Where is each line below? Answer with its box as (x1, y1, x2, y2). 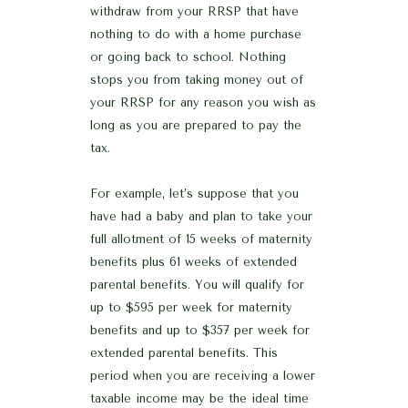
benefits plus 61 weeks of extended (90, 254, 297, 269)
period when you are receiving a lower (90, 368, 315, 382)
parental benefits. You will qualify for (90, 277, 304, 291)
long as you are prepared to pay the (90, 117, 301, 132)
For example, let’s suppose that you (90, 186, 299, 200)
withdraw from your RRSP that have (90, 4, 299, 18)
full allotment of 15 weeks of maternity (90, 231, 312, 246)
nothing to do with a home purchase (90, 26, 301, 41)
